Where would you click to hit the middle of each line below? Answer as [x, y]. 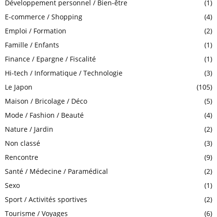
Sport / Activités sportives [46, 199]
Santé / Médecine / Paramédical [56, 171]
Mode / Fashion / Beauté [44, 115]
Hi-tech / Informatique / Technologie [64, 73]
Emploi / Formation [36, 31]
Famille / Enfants [32, 45]
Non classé [23, 143]
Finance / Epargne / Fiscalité [50, 59]
